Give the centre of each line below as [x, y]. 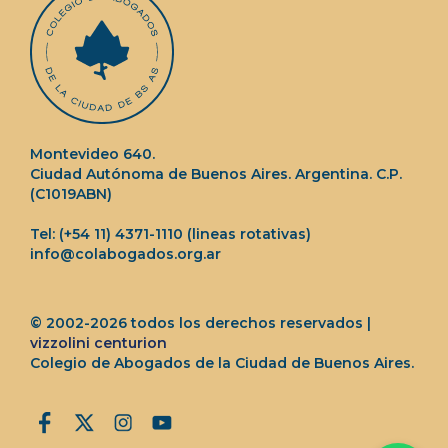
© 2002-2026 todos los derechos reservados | [200, 322]
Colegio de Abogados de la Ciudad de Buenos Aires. [222, 362]
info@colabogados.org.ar [125, 254]
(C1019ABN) [71, 194]
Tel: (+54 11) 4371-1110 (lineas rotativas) [170, 234]
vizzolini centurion [98, 342]
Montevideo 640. [92, 154]
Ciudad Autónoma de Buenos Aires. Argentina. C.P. [216, 174]
